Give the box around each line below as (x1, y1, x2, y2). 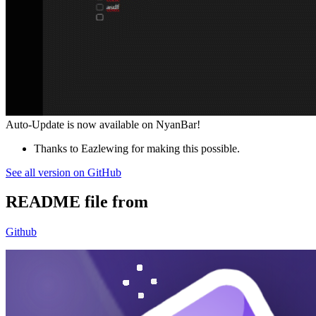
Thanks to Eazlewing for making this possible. (34, 142, 240, 154)
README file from (6, 193, 148, 212)
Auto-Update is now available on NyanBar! (6, 118, 200, 130)
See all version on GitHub (6, 166, 121, 178)
